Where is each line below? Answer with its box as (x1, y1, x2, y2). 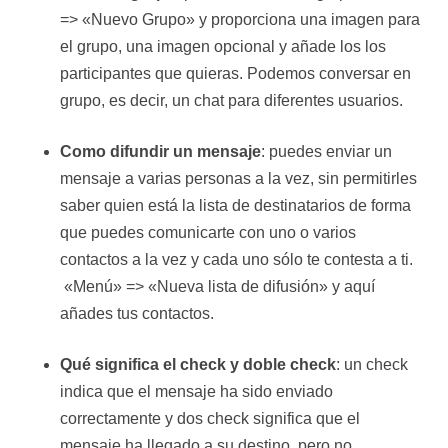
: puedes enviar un (261, 143, 392, 160)
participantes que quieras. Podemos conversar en (60, 65, 411, 82)
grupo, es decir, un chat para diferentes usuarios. (60, 92, 403, 109)
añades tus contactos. (60, 305, 214, 322)
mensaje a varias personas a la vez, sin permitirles (60, 170, 417, 187)
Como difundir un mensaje (60, 143, 261, 160)
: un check (336, 356, 408, 373)
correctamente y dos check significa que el (60, 410, 360, 427)
